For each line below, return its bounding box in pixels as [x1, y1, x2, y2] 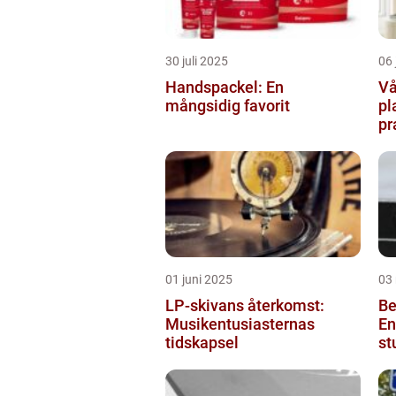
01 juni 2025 [165, 271, 232, 286]
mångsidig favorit [165, 95, 290, 115]
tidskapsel [165, 332, 239, 352]
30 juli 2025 [165, 53, 228, 68]
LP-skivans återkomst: [165, 295, 324, 315]
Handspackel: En [165, 77, 284, 96]
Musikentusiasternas [165, 314, 315, 333]
